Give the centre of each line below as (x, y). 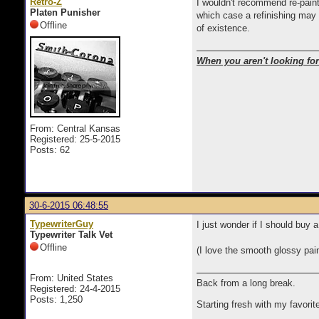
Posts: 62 (50, 150)
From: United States (72, 278)
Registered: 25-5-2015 (75, 139)
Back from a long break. (246, 283)
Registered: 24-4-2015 (75, 289)
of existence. (223, 28)
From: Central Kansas (75, 129)
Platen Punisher (65, 12)
